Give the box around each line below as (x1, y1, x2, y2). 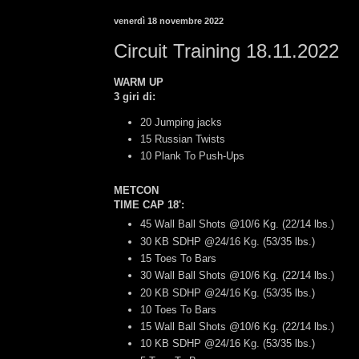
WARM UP (114, 76, 163, 89)
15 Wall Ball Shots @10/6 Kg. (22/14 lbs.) (140, 321, 334, 333)
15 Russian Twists (140, 132, 225, 145)
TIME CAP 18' (114, 198, 181, 211)
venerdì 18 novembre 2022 (114, 16, 224, 26)
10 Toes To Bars (140, 303, 216, 316)
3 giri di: (114, 91, 155, 103)
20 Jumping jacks (140, 115, 222, 128)
